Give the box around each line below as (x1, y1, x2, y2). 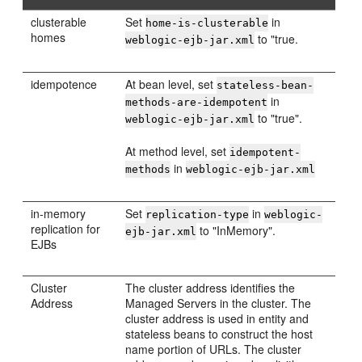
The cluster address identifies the (125, 280, 296, 296)
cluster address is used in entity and (125, 310, 309, 326)
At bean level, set (125, 76, 217, 92)
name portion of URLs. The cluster (125, 341, 302, 357)
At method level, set (125, 143, 230, 159)
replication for (31, 221, 101, 237)
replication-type (145, 208, 250, 221)
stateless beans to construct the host (125, 326, 314, 342)
